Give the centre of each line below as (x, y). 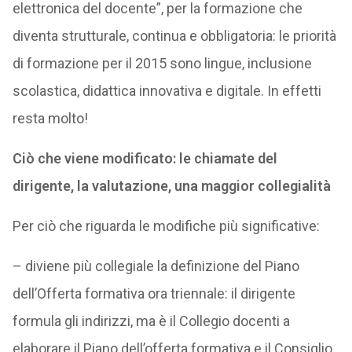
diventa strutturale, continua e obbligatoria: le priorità (174, 36)
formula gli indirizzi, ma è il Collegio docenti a (151, 321)
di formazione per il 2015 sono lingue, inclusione (162, 63)
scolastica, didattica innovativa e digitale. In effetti (167, 91)
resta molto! (50, 118)
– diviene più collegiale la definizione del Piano (156, 266)
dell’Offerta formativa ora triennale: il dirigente (154, 293)
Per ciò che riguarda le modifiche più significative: (166, 226)
